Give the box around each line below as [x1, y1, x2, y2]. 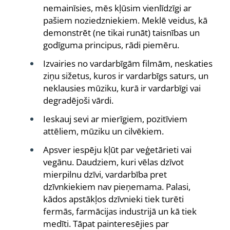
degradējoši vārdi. [43, 94, 113, 106]
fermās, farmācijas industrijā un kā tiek [43, 205, 197, 217]
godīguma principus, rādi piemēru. [43, 39, 179, 51]
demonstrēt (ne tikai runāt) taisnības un [43, 27, 200, 39]
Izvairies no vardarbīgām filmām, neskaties [43, 57, 213, 69]
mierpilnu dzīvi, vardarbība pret [43, 168, 167, 180]
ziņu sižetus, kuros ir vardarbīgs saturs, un [43, 70, 208, 82]
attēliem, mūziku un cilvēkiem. [43, 125, 164, 137]
